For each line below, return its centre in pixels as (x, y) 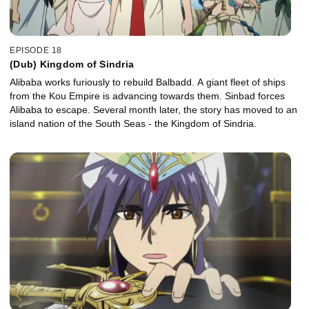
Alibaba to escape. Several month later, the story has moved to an (153, 110)
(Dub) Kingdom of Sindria (72, 64)
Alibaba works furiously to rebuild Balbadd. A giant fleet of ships (148, 82)
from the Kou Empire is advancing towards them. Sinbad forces (147, 96)
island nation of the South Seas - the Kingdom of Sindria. (133, 124)
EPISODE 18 (36, 51)
